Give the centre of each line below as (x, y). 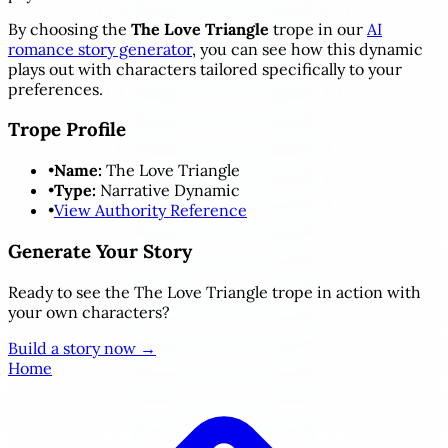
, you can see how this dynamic (307, 48)
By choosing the (69, 28)
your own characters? (89, 311)
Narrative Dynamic (168, 190)
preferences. (55, 88)
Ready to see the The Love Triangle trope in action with (214, 291)
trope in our (318, 28)
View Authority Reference (150, 210)
